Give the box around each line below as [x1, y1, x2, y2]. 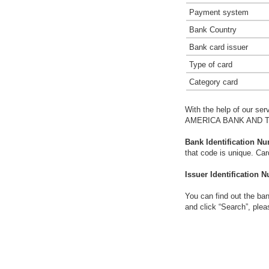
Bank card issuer [189, 43, 248, 52]
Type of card [189, 60, 232, 69]
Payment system [189, 8, 249, 17]
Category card [189, 77, 238, 86]
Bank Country [189, 25, 237, 34]
